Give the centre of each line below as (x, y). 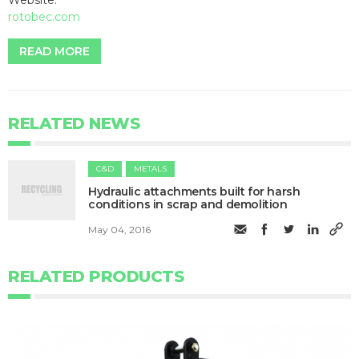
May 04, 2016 (120, 230)
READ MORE (54, 51)
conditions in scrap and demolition (188, 204)
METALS (151, 168)
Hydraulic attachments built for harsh (194, 191)
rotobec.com (44, 16)
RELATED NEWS (74, 123)
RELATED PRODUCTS (96, 276)
